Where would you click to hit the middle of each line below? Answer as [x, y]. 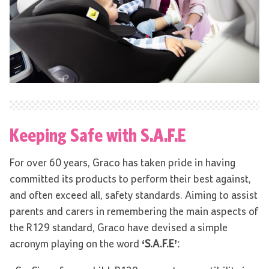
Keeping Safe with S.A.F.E [98, 134]
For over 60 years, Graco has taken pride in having [122, 163]
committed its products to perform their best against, [130, 179]
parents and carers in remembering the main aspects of [134, 212]
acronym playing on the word [76, 244]
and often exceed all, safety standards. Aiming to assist [134, 195]
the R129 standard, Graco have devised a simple [119, 228]
